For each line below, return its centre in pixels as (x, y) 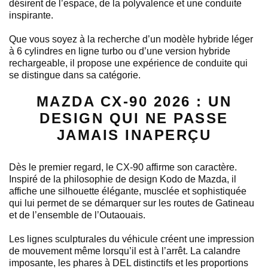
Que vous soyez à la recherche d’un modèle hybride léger (131, 39)
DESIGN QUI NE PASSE (134, 118)
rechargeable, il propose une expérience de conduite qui (128, 63)
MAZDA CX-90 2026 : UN (134, 101)
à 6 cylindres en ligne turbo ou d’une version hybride (120, 51)
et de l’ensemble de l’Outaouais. (77, 215)
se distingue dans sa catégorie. (75, 75)
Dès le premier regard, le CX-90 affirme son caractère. (123, 167)
